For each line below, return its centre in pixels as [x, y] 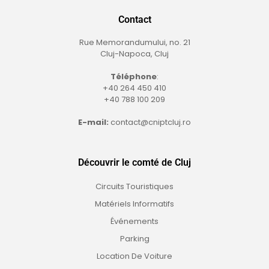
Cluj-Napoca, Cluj [134, 53]
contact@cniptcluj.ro [151, 122]
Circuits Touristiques [134, 186]
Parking [134, 238]
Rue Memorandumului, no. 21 [134, 42]
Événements [134, 221]
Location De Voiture [134, 256]
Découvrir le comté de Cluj [134, 162]
